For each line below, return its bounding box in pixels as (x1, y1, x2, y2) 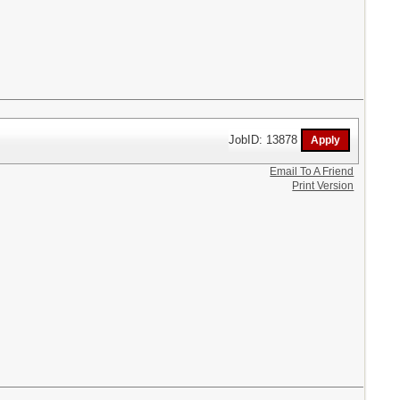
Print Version (292, 179, 354, 192)
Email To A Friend (270, 164, 354, 178)
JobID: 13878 (229, 132, 302, 146)
